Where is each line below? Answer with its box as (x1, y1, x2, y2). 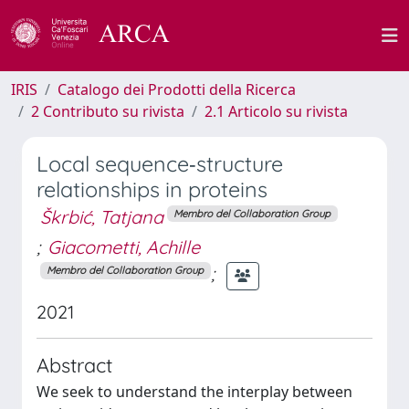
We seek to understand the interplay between (37, 381, 352, 402)
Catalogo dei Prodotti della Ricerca (58, 79, 296, 100)
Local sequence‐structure (37, 151, 283, 177)
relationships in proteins (37, 176, 267, 203)
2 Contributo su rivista (31, 101, 184, 121)
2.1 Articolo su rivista (204, 101, 348, 121)
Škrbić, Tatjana (40, 205, 163, 228)
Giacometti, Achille (47, 235, 200, 258)
